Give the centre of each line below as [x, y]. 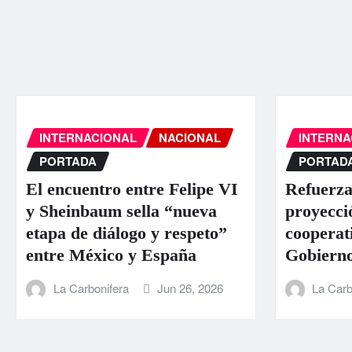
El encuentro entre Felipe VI [132, 189]
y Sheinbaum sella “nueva [121, 211]
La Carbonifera [91, 288]
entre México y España [111, 255]
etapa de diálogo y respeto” [126, 233]
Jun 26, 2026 [191, 288]
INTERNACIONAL [88, 137]
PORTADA [68, 161]
